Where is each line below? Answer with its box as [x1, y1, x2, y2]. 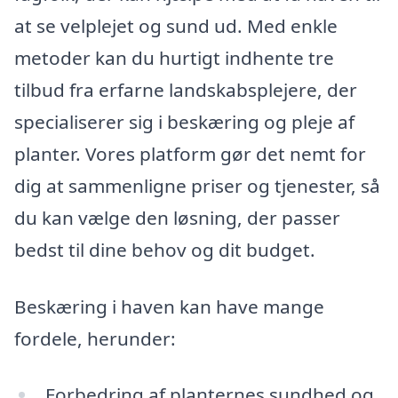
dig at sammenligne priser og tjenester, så [14, 172, 380, 198]
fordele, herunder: [14, 325, 176, 351]
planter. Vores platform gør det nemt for [14, 140, 366, 166]
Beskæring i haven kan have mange [14, 293, 324, 319]
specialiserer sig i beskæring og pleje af [14, 108, 354, 134]
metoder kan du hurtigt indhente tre [14, 44, 334, 70]
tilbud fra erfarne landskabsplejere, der [14, 76, 357, 102]
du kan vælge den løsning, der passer [14, 204, 340, 230]
